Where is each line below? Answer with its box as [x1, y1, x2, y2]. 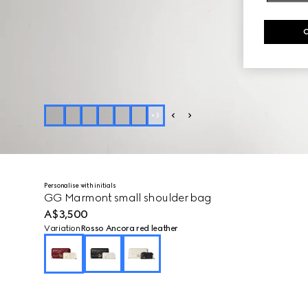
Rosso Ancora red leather [80, 223, 179, 233]
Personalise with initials [44, 181, 116, 189]
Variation [44, 223, 80, 233]
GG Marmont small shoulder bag [44, 191, 212, 204]
